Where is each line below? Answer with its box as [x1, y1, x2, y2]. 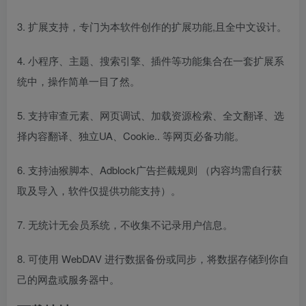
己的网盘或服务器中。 [17, 271, 120, 286]
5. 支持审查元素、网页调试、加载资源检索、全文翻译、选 [17, 107, 284, 122]
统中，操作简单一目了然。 [17, 73, 140, 88]
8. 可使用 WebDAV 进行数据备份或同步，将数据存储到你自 [17, 251, 289, 266]
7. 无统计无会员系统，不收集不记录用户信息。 [17, 217, 233, 232]
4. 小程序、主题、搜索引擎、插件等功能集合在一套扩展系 [17, 53, 284, 68]
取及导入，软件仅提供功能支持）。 [17, 182, 181, 197]
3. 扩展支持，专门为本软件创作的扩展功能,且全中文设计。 [17, 18, 287, 33]
